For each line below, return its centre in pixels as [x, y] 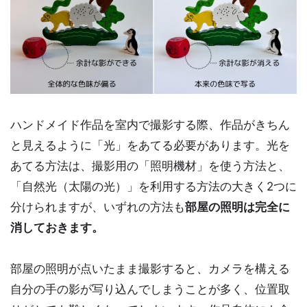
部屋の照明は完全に [237, 207]
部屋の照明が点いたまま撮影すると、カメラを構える [150, 268]
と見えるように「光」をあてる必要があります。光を [150, 145]
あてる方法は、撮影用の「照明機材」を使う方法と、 [150, 165]
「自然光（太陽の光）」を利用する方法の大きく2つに [153, 186]
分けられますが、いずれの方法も [98, 207]
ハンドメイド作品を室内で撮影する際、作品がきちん [150, 124]
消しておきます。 [57, 227]
